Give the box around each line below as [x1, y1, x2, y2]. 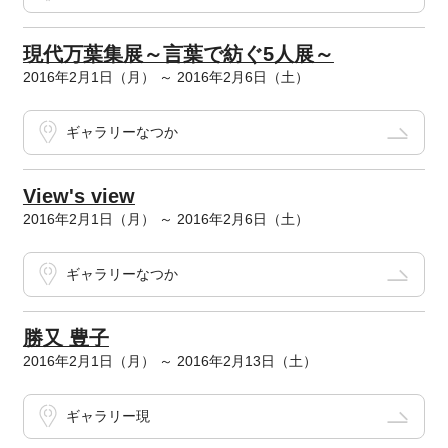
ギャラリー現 [65, 408, 150, 425]
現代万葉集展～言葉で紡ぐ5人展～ [22, 43, 334, 66]
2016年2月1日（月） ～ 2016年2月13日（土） [22, 353, 317, 370]
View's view [22, 185, 135, 208]
